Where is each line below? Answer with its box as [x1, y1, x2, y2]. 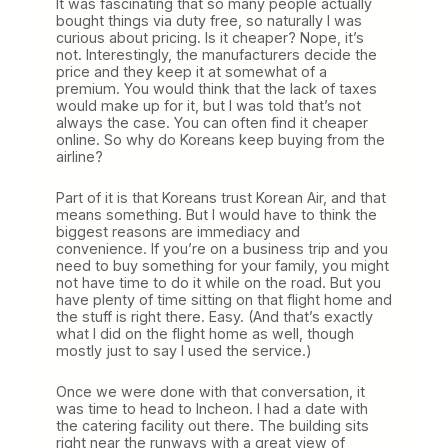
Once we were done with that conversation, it [56, 382, 365, 400]
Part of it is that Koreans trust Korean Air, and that [56, 188, 386, 206]
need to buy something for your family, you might [56, 256, 389, 274]
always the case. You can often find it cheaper [56, 113, 368, 131]
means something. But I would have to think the [56, 205, 377, 223]
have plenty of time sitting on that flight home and [56, 290, 392, 308]
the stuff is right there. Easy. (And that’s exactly [56, 307, 373, 325]
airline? [56, 147, 103, 165]
